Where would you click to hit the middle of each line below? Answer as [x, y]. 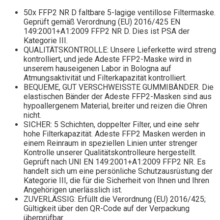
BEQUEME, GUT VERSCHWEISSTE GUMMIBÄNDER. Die [119, 87]
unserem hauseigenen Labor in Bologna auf [97, 69]
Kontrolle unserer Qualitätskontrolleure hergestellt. [110, 153]
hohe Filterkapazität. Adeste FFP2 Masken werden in [114, 134]
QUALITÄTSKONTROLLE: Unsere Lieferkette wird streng [120, 50]
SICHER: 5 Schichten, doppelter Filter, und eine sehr [111, 125]
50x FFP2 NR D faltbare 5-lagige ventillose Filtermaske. [120, 13]
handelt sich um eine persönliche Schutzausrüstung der [118, 171]
